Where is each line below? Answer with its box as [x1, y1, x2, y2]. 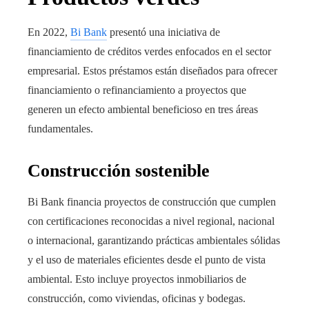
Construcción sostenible [28, 161, 210, 181]
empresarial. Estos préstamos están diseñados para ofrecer [28, 65, 277, 77]
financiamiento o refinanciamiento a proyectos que [28, 84, 246, 97]
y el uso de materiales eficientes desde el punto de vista [28, 254, 266, 266]
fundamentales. [28, 123, 93, 135]
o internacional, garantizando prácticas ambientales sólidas [28, 235, 280, 247]
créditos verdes [108, 46, 172, 58]
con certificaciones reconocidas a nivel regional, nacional [28, 215, 275, 228]
